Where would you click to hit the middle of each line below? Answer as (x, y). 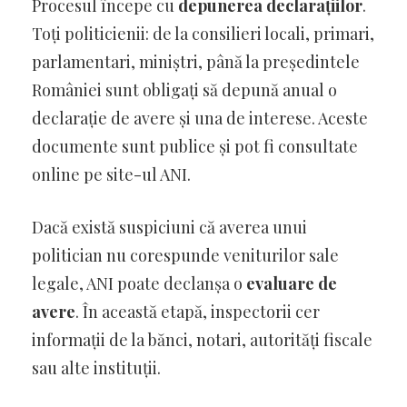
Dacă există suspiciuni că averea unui (169, 227)
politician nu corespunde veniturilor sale (185, 255)
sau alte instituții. (96, 367)
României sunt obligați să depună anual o (184, 89)
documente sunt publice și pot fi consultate (195, 146)
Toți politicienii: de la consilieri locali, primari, (203, 33)
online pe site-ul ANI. (111, 174)
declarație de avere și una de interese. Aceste (200, 118)
